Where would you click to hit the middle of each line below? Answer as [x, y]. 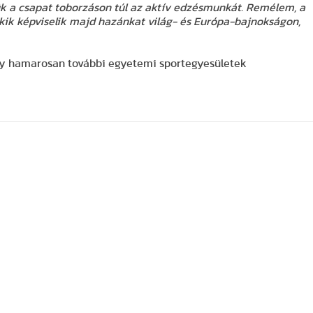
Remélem [270, 8]
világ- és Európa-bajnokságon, [224, 22]
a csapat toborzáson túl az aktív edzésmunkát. [126, 8]
